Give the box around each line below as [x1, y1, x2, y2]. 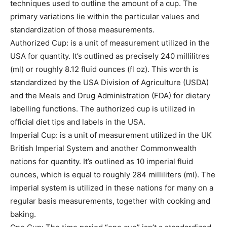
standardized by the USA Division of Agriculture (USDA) [10, 78, 209, 88]
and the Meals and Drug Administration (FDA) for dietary [10, 91, 210, 101]
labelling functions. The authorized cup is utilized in [10, 104, 195, 114]
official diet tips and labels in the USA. [10, 117, 145, 127]
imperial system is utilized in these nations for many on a [10, 183, 213, 193]
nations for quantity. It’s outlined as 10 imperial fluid [10, 157, 193, 167]
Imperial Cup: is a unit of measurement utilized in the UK [10, 130, 212, 140]
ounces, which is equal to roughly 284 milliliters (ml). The [10, 170, 215, 180]
